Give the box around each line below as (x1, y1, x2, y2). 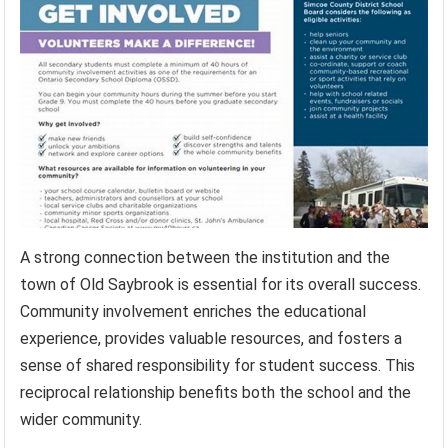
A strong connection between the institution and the (20, 248, 391, 268)
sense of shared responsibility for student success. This (20, 356, 416, 376)
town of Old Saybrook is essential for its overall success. (20, 275, 422, 295)
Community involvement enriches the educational (20, 302, 367, 322)
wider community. (20, 410, 143, 430)
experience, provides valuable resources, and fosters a (20, 329, 403, 349)
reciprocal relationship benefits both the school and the (20, 383, 412, 403)
